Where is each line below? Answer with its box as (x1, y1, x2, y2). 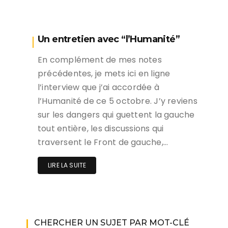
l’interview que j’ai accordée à (38, 81, 159, 93)
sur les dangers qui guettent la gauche (38, 109, 195, 121)
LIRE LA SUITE (48, 161, 87, 169)
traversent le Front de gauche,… (38, 136, 168, 148)
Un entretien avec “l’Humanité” (38, 34, 180, 45)
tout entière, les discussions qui (38, 123, 164, 134)
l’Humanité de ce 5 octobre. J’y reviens (38, 95, 197, 107)
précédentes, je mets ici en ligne (38, 68, 170, 79)
